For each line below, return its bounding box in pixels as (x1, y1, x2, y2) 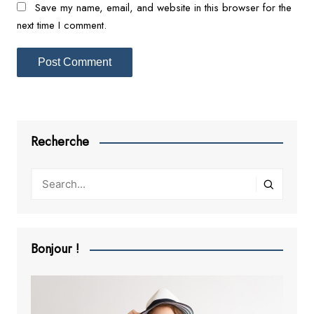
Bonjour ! (30, 240, 79, 259)
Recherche (30, 132, 89, 151)
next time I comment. (16, 18, 107, 34)
